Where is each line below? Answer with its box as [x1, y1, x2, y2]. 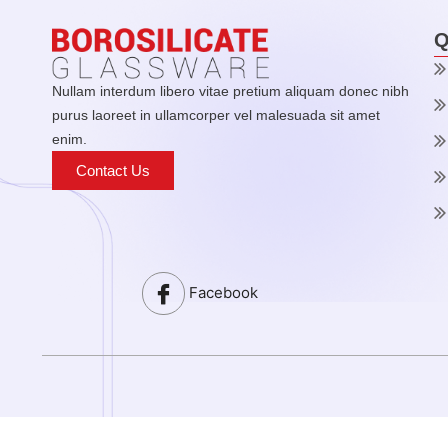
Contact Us [76, 161, 150, 179]
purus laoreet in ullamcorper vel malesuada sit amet [52, 106, 380, 123]
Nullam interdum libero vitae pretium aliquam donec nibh [52, 82, 409, 99]
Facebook [184, 282, 258, 302]
